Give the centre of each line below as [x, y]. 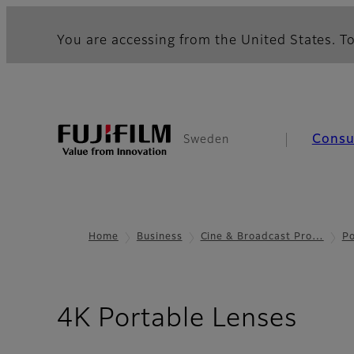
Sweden [206, 140]
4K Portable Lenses [177, 320]
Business [159, 237]
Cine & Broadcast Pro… [262, 237]
